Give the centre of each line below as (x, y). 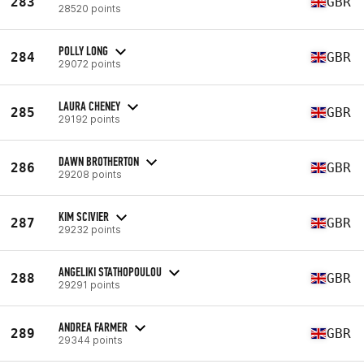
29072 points (90, 63)
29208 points (90, 174)
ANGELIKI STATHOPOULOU (110, 271)
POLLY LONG (83, 50)
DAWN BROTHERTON (99, 161)
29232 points (90, 229)
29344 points (91, 340)
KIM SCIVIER (84, 216)
